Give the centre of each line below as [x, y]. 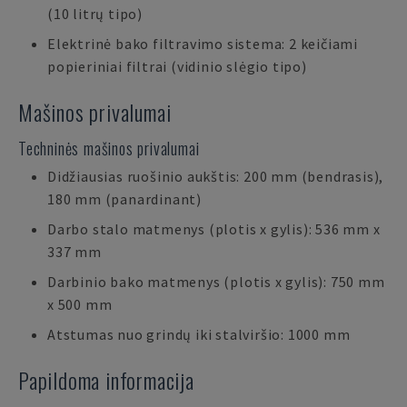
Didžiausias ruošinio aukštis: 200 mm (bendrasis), [216, 176]
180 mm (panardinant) [125, 199]
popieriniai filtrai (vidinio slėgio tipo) [177, 66]
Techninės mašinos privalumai [109, 148]
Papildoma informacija [106, 380]
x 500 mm [80, 304]
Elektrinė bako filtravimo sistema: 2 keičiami [203, 44]
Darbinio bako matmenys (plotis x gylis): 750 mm [216, 282]
